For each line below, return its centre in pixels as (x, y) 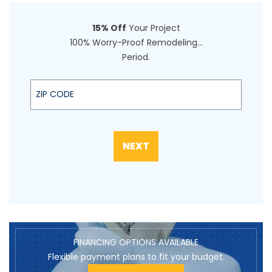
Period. (136, 57)
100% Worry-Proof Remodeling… (136, 42)
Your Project (153, 28)
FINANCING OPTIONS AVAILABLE (136, 242)
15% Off (109, 28)
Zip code (49, 83)
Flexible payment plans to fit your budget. (136, 257)
